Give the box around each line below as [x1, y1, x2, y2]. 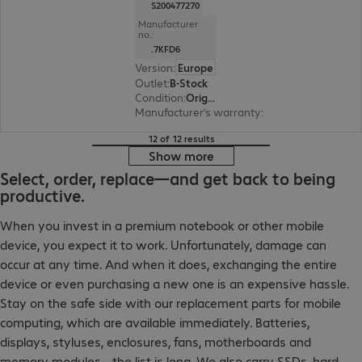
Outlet [134, 75, 167, 90]
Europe [177, 60, 213, 74]
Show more [148, 147, 214, 164]
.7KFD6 [150, 43, 180, 55]
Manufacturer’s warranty [134, 104, 261, 119]
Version [134, 60, 173, 74]
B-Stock [169, 75, 208, 90]
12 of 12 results [147, 133, 215, 145]
